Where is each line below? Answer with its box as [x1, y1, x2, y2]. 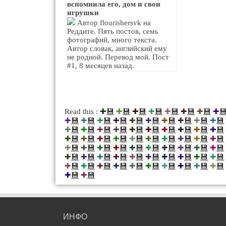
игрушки [67, 9, 99, 17]
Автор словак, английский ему [67, 44, 167, 52]
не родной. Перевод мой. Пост [67, 53, 169, 61]
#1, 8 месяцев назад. [67, 62, 134, 70]
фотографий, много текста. [67, 36, 157, 44]
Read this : [65, 107, 100, 116]
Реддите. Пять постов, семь [67, 27, 158, 35]
